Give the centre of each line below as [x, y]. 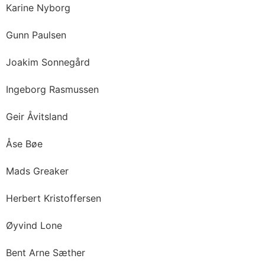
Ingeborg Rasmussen [52, 89]
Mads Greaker [37, 171]
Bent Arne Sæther [46, 253]
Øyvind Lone [34, 225]
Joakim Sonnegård [48, 62]
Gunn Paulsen [36, 35]
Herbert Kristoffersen [54, 198]
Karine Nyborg [38, 8]
